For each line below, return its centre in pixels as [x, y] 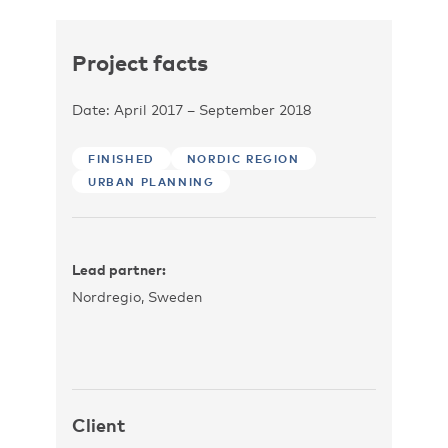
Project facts [140, 62]
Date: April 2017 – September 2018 [191, 109]
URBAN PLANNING [151, 181]
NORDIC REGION [243, 158]
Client [98, 425]
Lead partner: [119, 269]
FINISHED [121, 158]
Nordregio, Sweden [137, 296]
